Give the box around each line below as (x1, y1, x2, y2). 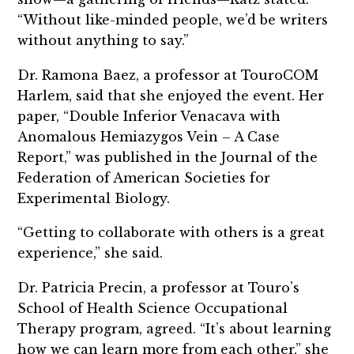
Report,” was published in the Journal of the (17, 149, 318, 165)
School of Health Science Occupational (17, 300, 288, 317)
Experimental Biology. (17, 190, 171, 206)
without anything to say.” (17, 32, 190, 48)
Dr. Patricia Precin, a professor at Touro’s (17, 280, 300, 296)
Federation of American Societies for (17, 169, 271, 186)
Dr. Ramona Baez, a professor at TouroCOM (17, 66, 319, 83)
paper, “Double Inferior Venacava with (17, 107, 281, 124)
